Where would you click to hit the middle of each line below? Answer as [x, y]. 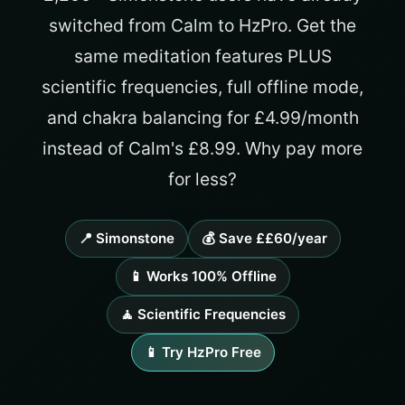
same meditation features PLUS [202, 57]
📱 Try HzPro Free [202, 353]
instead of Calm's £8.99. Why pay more [202, 149]
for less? [202, 179]
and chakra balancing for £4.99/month [202, 118]
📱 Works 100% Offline [202, 277]
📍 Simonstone [126, 239]
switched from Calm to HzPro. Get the [202, 26]
